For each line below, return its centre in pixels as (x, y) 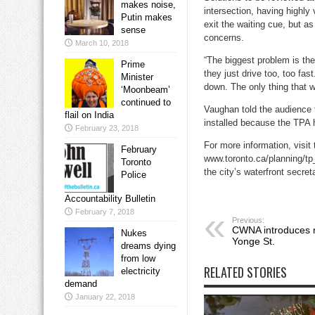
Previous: (248, 220)
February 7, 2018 (105, 212)
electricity (141, 271)
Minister (137, 77)
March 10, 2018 (102, 43)
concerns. (224, 38)
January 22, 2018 (105, 297)
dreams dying (148, 246)
